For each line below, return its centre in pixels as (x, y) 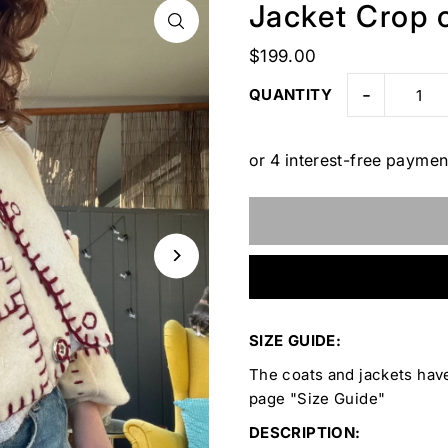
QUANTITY (290, 95)
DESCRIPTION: (304, 433)
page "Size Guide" (319, 399)
